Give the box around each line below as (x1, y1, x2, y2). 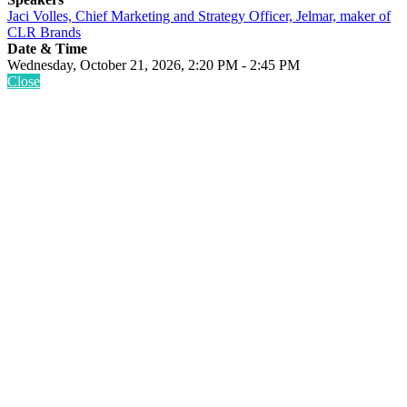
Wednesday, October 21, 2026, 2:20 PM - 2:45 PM (7, 56, 300, 73)
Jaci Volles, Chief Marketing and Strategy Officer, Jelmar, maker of (7, 7, 391, 24)
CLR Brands (7, 24, 81, 40)
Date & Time (7, 40, 87, 56)
